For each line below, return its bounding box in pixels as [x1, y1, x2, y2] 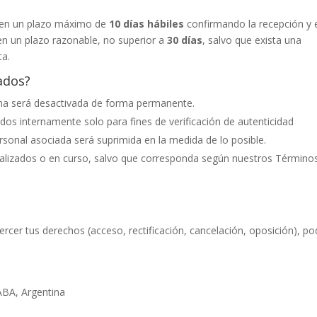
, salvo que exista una [202, 33, 302, 47]
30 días [167, 33, 203, 47]
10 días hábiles [109, 17, 185, 30]
